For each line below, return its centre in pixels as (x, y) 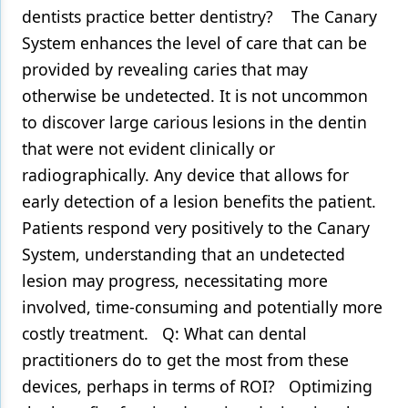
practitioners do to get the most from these (185, 360)
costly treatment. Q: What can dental (164, 333)
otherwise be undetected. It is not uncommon (195, 96)
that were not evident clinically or (148, 148)
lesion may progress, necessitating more (175, 280)
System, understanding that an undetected (184, 254)
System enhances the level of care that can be (194, 43)
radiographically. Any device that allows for (185, 175)
